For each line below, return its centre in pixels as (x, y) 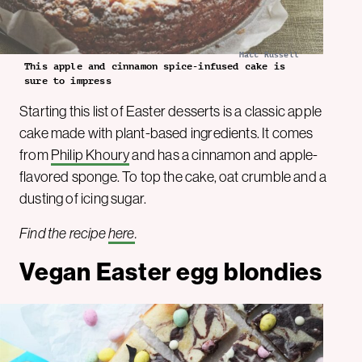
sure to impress (68, 80)
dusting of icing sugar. (83, 198)
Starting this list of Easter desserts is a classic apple (171, 111)
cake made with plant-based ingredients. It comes (166, 133)
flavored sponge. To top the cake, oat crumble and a (173, 177)
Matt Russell (269, 54)
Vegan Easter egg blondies (171, 272)
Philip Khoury (90, 155)
